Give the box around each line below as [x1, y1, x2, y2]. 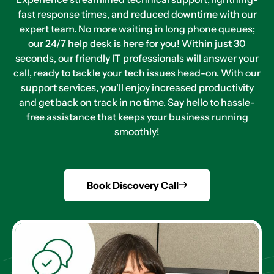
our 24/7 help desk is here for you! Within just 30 [28, 37, 246, 50]
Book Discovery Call [87, 179, 179, 191]
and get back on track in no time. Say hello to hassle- [19, 96, 255, 108]
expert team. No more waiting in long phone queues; [19, 23, 255, 35]
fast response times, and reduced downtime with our [17, 8, 257, 20]
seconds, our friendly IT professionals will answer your [15, 52, 259, 64]
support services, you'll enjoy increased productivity [20, 81, 254, 94]
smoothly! [114, 125, 160, 138]
